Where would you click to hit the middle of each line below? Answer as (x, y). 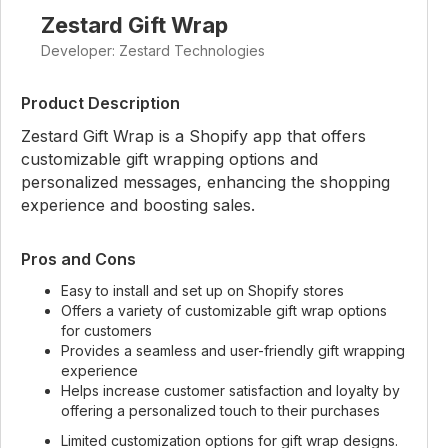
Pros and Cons (78, 259)
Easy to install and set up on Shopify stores (202, 290)
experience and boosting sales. (138, 205)
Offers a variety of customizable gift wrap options (224, 310)
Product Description (100, 103)
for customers (106, 330)
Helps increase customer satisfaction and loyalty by (230, 390)
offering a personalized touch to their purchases (220, 410)
